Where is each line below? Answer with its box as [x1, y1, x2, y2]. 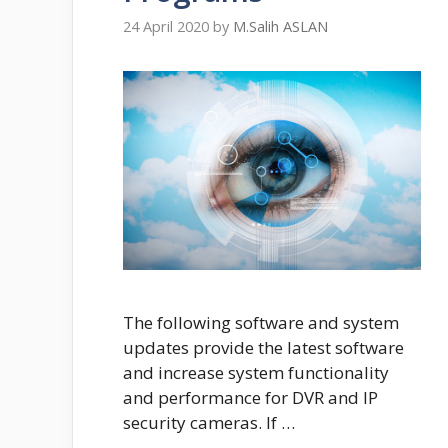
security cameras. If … [123, 410, 295, 434]
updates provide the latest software [123, 335, 404, 359]
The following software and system [123, 310, 399, 334]
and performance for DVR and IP [123, 385, 378, 409]
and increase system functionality [123, 360, 389, 384]
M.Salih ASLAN [233, 17, 328, 37]
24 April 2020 [123, 17, 209, 37]
